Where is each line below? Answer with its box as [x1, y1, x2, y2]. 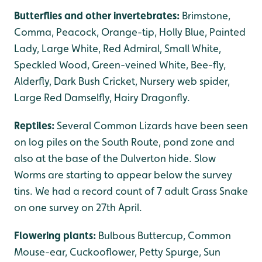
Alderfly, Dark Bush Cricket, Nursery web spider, [14, 75, 230, 87]
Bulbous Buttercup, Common [98, 229, 231, 242]
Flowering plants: [14, 229, 98, 242]
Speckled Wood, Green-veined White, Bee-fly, [14, 58, 226, 71]
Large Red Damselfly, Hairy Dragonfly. [14, 91, 190, 104]
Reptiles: [14, 119, 54, 132]
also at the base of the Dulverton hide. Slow [14, 152, 216, 164]
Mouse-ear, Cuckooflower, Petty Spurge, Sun [14, 246, 220, 258]
